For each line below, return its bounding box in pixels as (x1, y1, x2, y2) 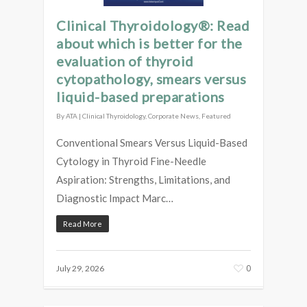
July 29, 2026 (56, 263, 104, 274)
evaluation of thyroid (56, 53, 194, 70)
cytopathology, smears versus (56, 71, 246, 88)
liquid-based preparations (56, 88, 225, 106)
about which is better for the (56, 35, 243, 52)
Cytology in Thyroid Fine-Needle (56, 155, 206, 168)
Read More (63, 219, 102, 229)
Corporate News (148, 112, 199, 121)
